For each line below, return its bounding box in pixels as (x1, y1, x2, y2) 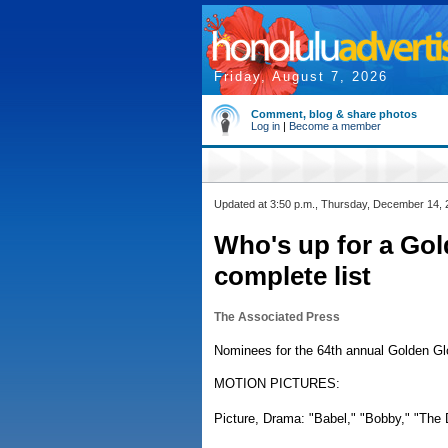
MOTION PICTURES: (214, 376, 340, 391)
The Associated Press (214, 310, 340, 324)
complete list (214, 261, 371, 291)
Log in (251, 120, 280, 132)
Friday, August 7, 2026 (214, 69, 388, 84)
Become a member (289, 120, 381, 132)
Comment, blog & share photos (251, 108, 417, 120)
